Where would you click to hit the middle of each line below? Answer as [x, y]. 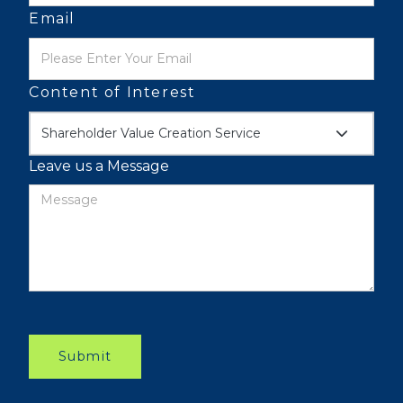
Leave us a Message [99, 166]
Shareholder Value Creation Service [151, 133]
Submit [85, 356]
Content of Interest [112, 92]
